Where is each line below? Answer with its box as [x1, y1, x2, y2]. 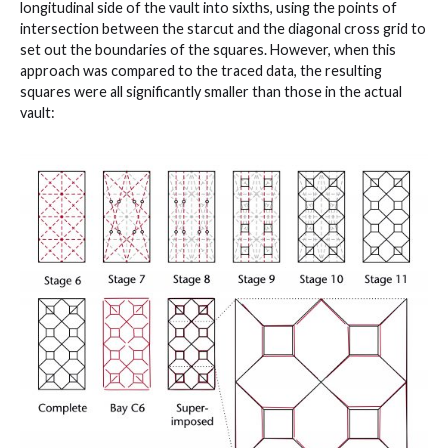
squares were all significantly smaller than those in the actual [20, 83, 402, 101]
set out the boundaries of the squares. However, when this [20, 41, 396, 59]
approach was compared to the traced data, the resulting [20, 62, 382, 80]
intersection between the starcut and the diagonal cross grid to [20, 20, 426, 38]
